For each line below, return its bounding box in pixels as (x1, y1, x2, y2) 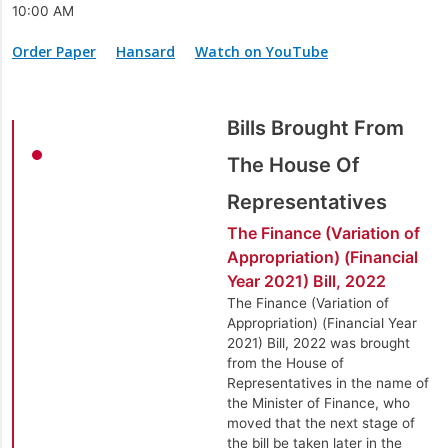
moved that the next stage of (226, 415, 415, 431)
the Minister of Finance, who (226, 395, 410, 411)
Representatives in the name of (226, 375, 429, 391)
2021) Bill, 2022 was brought (226, 335, 410, 351)
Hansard (116, 42, 175, 61)
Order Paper (12, 42, 96, 61)
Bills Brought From (226, 116, 404, 140)
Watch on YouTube (195, 42, 328, 61)
